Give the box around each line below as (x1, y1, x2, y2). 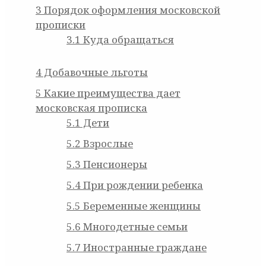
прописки (36, 18, 85, 32)
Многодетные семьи (81, 220, 188, 234)
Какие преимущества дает (42, 86, 180, 100)
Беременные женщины (81, 199, 201, 213)
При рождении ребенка (81, 178, 203, 192)
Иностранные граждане (81, 240, 207, 255)
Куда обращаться (81, 33, 174, 47)
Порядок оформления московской (42, 3, 220, 17)
